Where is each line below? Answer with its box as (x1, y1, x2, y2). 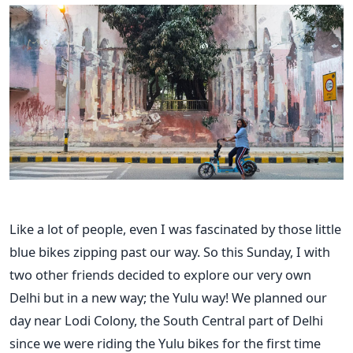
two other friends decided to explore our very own (9, 265, 311, 284)
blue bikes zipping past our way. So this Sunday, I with (9, 242, 330, 261)
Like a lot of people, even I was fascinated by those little (9, 219, 341, 238)
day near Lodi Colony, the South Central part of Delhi (9, 310, 323, 329)
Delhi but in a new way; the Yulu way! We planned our (9, 288, 327, 307)
